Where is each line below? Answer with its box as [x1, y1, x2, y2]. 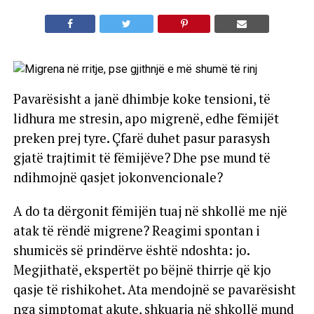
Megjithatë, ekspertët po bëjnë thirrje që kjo [13, 261, 271, 278]
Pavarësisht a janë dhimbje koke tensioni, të [13, 90, 271, 107]
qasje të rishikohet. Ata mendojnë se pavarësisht [13, 280, 296, 298]
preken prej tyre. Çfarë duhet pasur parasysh [13, 129, 270, 146]
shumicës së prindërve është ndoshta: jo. [13, 241, 250, 259]
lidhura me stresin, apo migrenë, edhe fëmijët [13, 109, 279, 127]
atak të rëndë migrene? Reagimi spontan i [13, 221, 260, 239]
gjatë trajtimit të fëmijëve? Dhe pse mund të [13, 149, 271, 166]
